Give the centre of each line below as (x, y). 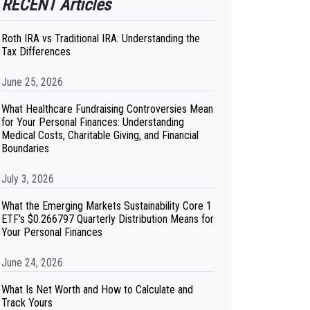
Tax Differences (36, 52)
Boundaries (25, 148)
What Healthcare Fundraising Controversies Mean (107, 109)
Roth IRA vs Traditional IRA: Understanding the (101, 38)
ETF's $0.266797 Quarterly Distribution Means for (108, 219)
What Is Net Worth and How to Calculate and (97, 290)
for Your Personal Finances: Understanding (93, 122)
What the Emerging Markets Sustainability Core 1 (107, 206)
